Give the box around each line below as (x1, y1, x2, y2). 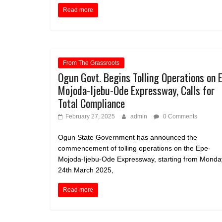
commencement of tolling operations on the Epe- (58, 144, 211, 152)
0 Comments (162, 112, 197, 120)
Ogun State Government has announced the (58, 133, 197, 141)
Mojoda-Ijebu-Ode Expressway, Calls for (58, 82, 215, 98)
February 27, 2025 (65, 112, 115, 120)
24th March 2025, (58, 166, 113, 174)
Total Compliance (58, 95, 125, 111)
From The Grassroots (63, 59, 119, 66)
